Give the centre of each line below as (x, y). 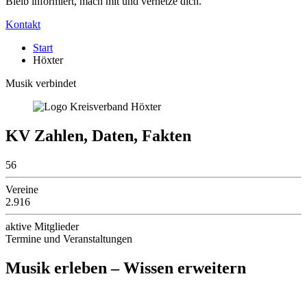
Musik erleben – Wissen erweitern (126, 268)
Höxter (48, 60)
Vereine (22, 189)
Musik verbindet (41, 83)
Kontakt (23, 24)
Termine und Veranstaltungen (69, 238)
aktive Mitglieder (42, 226)
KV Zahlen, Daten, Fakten (98, 135)
